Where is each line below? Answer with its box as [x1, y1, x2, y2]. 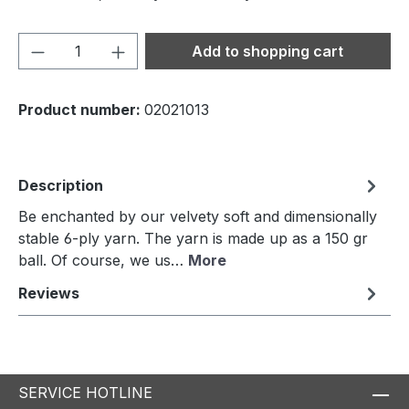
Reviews [18, 283, 79, 302]
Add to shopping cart [192, 41, 344, 60]
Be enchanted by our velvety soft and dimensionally [18, 206, 377, 225]
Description [18, 175, 103, 194]
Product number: [18, 100, 144, 119]
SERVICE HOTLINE [18, 383, 152, 402]
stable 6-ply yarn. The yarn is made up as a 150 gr [18, 228, 368, 247]
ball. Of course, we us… [18, 250, 188, 269]
